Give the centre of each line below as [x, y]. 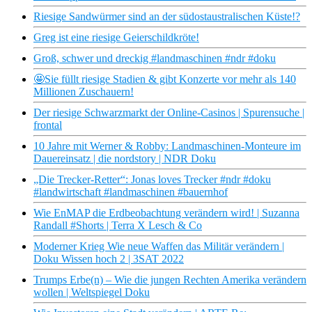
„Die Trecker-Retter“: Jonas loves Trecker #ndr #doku [152, 180]
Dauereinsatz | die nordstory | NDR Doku [125, 159]
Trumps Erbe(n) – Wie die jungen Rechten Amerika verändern [170, 280]
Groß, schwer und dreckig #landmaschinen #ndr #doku [155, 58]
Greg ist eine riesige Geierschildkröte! [116, 38]
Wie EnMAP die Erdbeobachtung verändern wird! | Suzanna [166, 213]
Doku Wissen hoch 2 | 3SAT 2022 [109, 259]
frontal [48, 125]
